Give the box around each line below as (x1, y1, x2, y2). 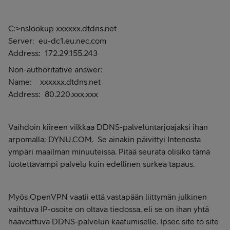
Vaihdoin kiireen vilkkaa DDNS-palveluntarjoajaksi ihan (8, 122, 208, 131)
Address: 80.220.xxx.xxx (8, 89, 98, 99)
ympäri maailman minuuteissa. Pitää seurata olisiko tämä (8, 147, 210, 156)
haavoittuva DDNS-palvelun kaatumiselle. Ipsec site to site (8, 217, 219, 226)
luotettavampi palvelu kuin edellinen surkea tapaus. (8, 159, 195, 168)
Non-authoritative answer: (8, 65, 103, 74)
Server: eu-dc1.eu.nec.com (8, 36, 106, 45)
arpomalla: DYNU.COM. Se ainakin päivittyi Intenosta (8, 135, 201, 144)
